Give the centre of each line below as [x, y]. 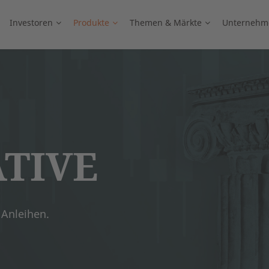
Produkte [91, 23]
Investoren [31, 23]
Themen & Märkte [166, 23]
